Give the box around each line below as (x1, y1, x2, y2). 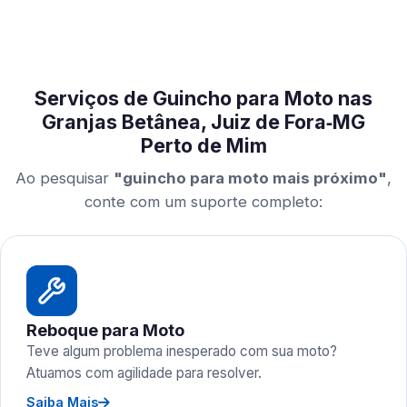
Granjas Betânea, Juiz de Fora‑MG (42, 110, 365, 134)
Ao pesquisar (15, 169, 114, 187)
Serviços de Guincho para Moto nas (35, 86, 372, 110)
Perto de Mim (140, 134, 267, 157)
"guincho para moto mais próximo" (114, 169, 387, 187)
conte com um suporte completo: (84, 193, 323, 211)
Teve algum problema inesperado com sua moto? (26, 342, 337, 360)
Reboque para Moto (26, 320, 184, 340)
